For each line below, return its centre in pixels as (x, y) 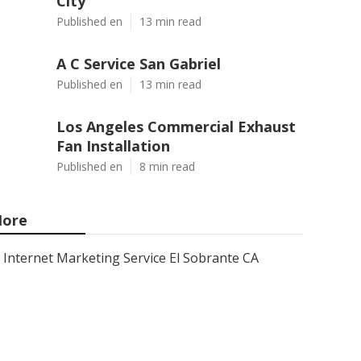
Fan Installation (113, 146)
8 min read (167, 166)
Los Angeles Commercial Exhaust (176, 127)
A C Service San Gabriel (139, 64)
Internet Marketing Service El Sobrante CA (131, 258)
